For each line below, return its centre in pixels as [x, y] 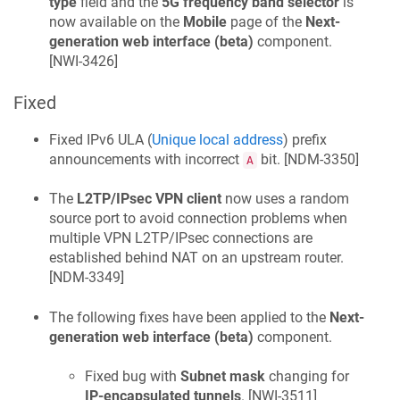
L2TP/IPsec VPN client [149, 199]
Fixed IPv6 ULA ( [100, 140]
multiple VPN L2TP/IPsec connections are [181, 238]
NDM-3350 [321, 160]
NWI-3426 [83, 62]
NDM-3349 [87, 278]
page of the [266, 22]
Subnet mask [223, 377]
